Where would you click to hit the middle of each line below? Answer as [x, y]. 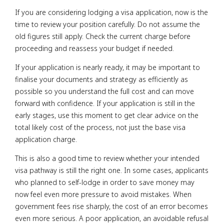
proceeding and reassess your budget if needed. [94, 48]
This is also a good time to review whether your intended [107, 158]
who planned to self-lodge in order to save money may [105, 182]
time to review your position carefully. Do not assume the [107, 24]
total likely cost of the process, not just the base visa [100, 127]
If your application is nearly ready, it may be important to [107, 67]
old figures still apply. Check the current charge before [103, 36]
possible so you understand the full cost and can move [104, 91]
